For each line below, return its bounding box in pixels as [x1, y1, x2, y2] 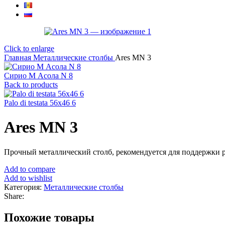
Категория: [4, 182, 42, 191]
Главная [4, 53, 33, 62]
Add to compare [4, 164, 55, 173]
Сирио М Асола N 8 [4, 71, 73, 80]
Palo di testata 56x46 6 [4, 98, 76, 107]
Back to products [4, 80, 58, 89]
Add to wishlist [4, 173, 52, 182]
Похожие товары [4, 210, 94, 224]
